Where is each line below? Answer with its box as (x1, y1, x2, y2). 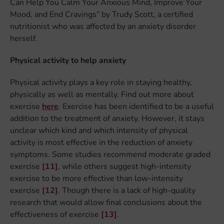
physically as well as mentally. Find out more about (10, 89, 194, 100)
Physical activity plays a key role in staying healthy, (10, 77, 192, 88)
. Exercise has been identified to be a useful (58, 101, 214, 112)
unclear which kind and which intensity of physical (10, 125, 188, 136)
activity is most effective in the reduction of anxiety (10, 137, 192, 148)
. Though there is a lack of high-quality (58, 185, 195, 196)
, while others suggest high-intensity (58, 161, 191, 172)
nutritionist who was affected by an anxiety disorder (10, 21, 196, 32)
